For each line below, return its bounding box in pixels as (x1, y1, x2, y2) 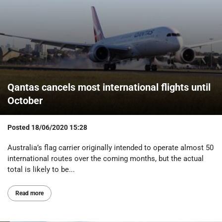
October (7, 94, 43, 107)
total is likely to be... (7, 165, 75, 174)
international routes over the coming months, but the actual (7, 154, 204, 163)
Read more (15, 189, 44, 197)
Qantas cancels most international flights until (7, 81, 211, 93)
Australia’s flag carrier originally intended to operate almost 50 (7, 143, 214, 152)
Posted (7, 123, 31, 131)
